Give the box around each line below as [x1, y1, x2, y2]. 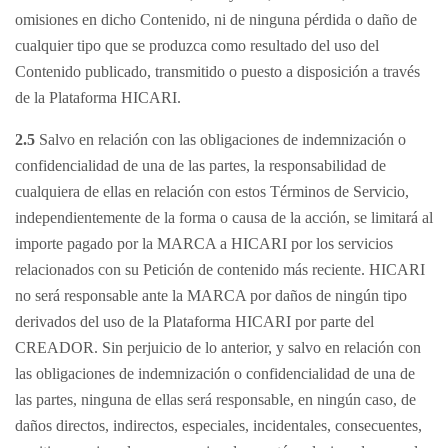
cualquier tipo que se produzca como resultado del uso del [15, 37, 379, 54]
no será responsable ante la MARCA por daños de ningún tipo [15, 287, 407, 304]
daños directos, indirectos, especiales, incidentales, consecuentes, [15, 417, 422, 434]
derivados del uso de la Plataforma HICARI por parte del [15, 313, 374, 330]
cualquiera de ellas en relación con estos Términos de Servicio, [15, 183, 409, 200]
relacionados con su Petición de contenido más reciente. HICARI [15, 261, 425, 278]
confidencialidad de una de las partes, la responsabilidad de [15, 157, 386, 174]
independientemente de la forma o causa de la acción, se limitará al [15, 209, 433, 226]
